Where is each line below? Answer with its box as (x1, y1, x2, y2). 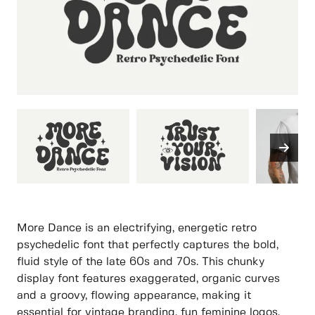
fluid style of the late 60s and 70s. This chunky (17, 257, 264, 268)
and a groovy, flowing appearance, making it (17, 290, 251, 302)
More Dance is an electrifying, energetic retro (17, 223, 257, 234)
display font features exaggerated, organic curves (17, 274, 280, 285)
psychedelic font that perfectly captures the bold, (17, 240, 278, 251)
